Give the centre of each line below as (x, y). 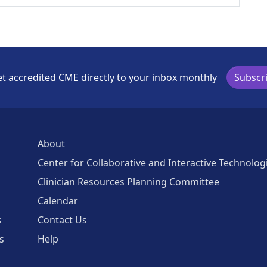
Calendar (58, 201)
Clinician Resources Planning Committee (128, 182)
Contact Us (62, 220)
